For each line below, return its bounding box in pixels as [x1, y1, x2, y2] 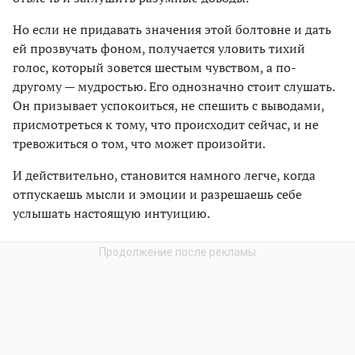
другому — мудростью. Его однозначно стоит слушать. [13, 77, 334, 95]
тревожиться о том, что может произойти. [13, 134, 265, 152]
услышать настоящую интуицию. [13, 204, 210, 222]
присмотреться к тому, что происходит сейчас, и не [13, 115, 319, 133]
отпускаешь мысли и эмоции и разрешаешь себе [13, 185, 302, 203]
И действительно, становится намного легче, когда [13, 166, 315, 184]
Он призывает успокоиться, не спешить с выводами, [13, 96, 324, 114]
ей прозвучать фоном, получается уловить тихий [13, 39, 305, 57]
